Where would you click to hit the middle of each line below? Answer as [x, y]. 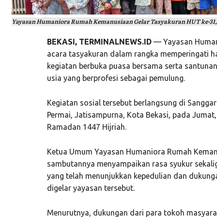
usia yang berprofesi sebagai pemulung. [116, 78]
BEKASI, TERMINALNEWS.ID [99, 41]
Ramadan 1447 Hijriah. [86, 127]
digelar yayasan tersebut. [91, 188]
